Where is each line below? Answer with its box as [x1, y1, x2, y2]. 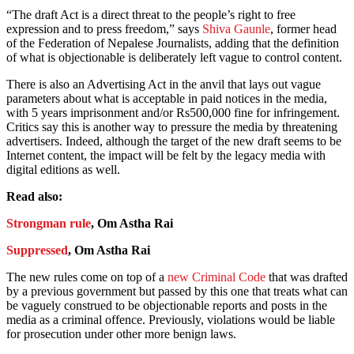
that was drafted [265, 270, 348, 284]
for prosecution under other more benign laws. [6, 327, 236, 341]
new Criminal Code [168, 270, 265, 284]
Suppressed [6, 243, 68, 258]
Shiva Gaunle [202, 22, 270, 36]
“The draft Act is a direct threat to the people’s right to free [6, 8, 296, 22]
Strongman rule [6, 217, 91, 231]
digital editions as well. [6, 163, 133, 177]
